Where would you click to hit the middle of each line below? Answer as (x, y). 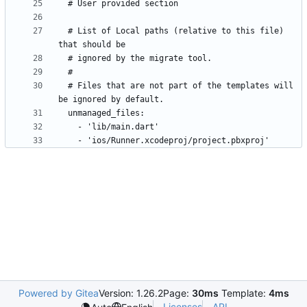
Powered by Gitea (58, 293)
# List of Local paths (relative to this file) (63, 31)
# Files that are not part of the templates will (63, 86)
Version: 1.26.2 (131, 293)
